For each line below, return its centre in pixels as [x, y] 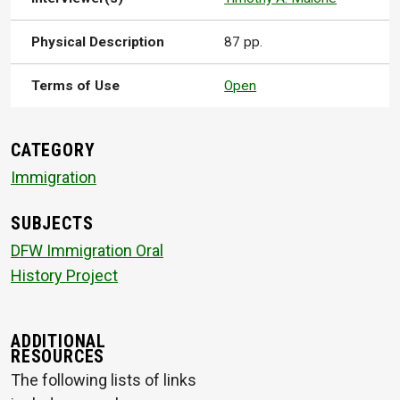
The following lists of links [104, 379]
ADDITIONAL [58, 342]
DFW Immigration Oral [87, 250]
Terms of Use [76, 86]
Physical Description [98, 42]
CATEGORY [53, 150]
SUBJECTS [52, 224]
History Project [64, 275]
